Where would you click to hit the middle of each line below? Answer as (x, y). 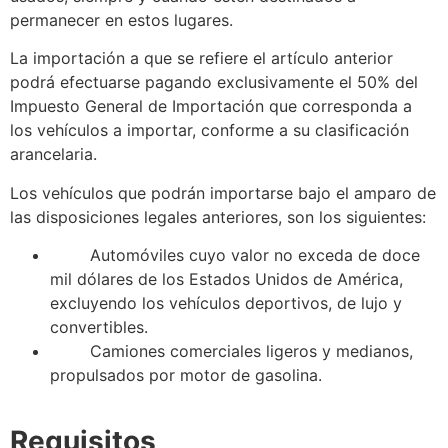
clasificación (362, 130)
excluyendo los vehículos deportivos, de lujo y (226, 303)
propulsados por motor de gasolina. (186, 375)
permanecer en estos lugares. (121, 19)
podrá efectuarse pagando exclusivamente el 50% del (214, 82)
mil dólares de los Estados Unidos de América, (226, 279)
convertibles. (99, 327)
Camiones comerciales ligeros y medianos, (251, 351)
